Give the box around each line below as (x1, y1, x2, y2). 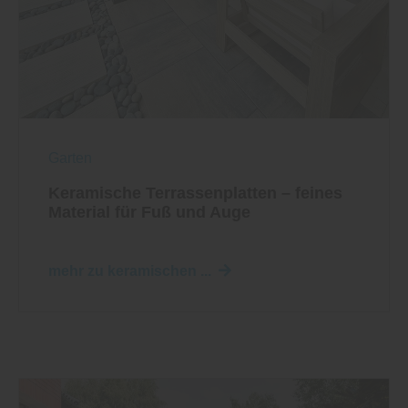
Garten (48, 149, 92, 166)
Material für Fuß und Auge (48, 202, 250, 221)
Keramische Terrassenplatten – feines (48, 183, 342, 202)
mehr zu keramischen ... (48, 262, 211, 279)
